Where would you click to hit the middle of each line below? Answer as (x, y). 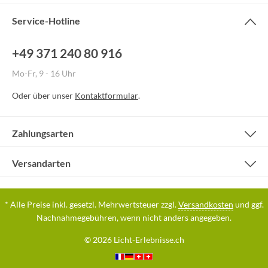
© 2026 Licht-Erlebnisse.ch (134, 240)
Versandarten (41, 163)
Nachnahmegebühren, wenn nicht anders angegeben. (134, 217)
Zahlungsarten (43, 133)
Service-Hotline (46, 21)
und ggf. (248, 204)
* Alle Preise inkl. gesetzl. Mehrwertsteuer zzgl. (91, 204)
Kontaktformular (106, 95)
